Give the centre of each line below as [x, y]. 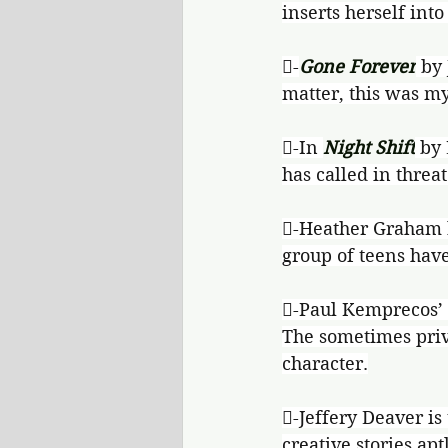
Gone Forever [357, 66]
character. [325, 363]
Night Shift [369, 147]
